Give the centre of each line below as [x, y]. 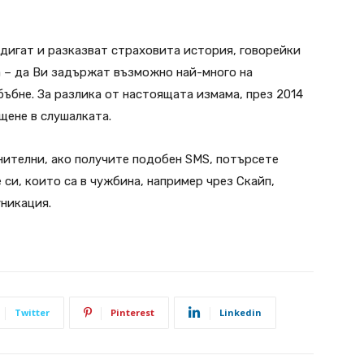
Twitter [32, 312]
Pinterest [132, 312]
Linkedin [240, 312]
